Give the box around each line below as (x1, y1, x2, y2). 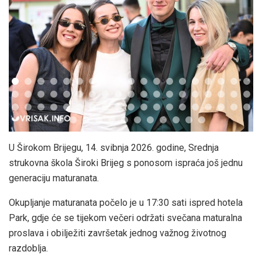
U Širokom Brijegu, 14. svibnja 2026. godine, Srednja (9, 142, 219, 154)
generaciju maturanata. (9, 173, 99, 184)
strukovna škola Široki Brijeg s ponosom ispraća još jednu (9, 157, 243, 169)
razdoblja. (9, 243, 48, 254)
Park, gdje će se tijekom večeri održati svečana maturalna (9, 212, 242, 224)
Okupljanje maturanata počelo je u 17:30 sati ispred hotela (9, 197, 243, 209)
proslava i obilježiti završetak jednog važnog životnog (9, 227, 226, 239)
